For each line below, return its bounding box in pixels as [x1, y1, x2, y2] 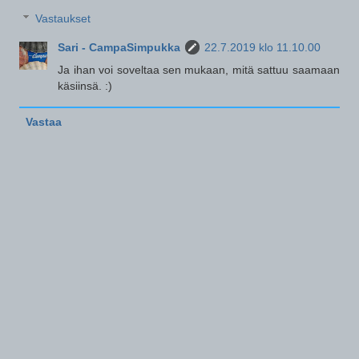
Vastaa [25, 115, 62, 129]
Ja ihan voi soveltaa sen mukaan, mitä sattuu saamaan [58, 63, 340, 77]
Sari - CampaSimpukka [58, 41, 181, 54]
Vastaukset [35, 12, 91, 26]
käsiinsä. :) [58, 79, 113, 93]
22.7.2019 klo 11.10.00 [204, 41, 321, 54]
